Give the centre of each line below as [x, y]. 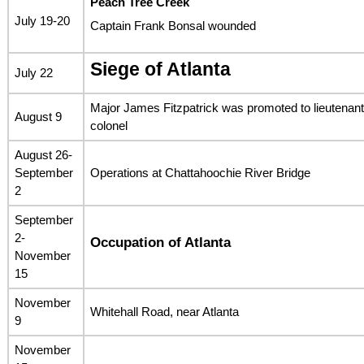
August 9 [38, 116]
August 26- [43, 154]
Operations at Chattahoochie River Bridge [200, 172]
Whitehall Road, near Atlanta [164, 311]
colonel [108, 125]
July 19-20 [42, 20]
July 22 [33, 72]
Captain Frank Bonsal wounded [173, 26]
